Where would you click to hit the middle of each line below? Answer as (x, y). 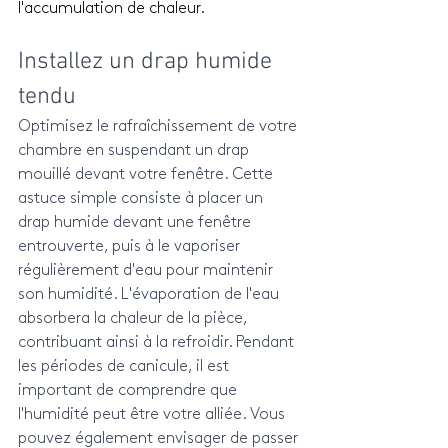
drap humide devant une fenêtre (136, 222)
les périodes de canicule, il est (125, 366)
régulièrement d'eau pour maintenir (147, 270)
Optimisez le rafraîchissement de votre (159, 126)
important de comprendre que (129, 390)
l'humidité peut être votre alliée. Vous (153, 414)
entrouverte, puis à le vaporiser (131, 246)
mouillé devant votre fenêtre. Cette (147, 174)
